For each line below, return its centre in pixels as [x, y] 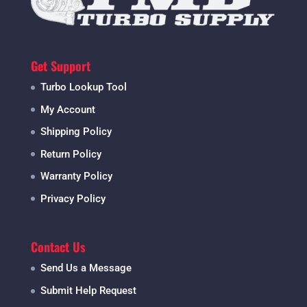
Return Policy [71, 154]
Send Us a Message [86, 268]
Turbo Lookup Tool [83, 87]
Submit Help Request [88, 290]
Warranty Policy [76, 176]
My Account [67, 109]
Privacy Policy [73, 198]
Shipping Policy [76, 132]
